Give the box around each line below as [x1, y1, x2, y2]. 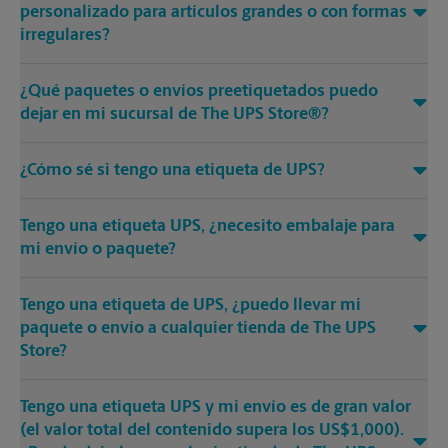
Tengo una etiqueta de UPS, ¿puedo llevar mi [20, 297, 361, 315]
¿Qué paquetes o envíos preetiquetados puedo [20, 83, 378, 101]
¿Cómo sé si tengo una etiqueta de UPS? [20, 162, 325, 180]
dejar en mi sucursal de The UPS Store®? [20, 106, 329, 124]
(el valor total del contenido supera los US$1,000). [20, 422, 404, 440]
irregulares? [20, 27, 110, 45]
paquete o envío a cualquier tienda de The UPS [20, 320, 376, 338]
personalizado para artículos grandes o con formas [20, 4, 407, 22]
